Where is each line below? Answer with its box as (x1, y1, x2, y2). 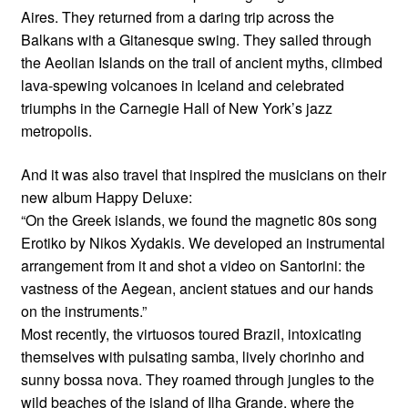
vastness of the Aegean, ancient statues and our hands (20, 277, 373, 299)
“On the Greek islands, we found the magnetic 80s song (20, 209, 377, 230)
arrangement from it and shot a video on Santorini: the (20, 254, 365, 276)
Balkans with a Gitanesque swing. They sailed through (20, 28, 372, 50)
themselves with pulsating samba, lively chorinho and (20, 345, 364, 367)
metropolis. (20, 119, 92, 141)
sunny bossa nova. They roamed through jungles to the (20, 368, 374, 390)
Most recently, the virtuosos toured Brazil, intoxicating (20, 322, 362, 344)
